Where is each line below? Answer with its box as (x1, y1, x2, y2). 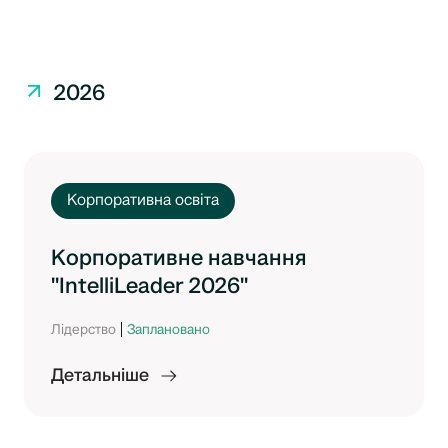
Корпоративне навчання (51, 245, 306, 272)
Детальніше (51, 365, 149, 387)
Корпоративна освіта (67, 191, 219, 211)
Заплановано (127, 321, 210, 339)
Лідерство (51, 321, 116, 339)
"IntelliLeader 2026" (51, 273, 248, 300)
